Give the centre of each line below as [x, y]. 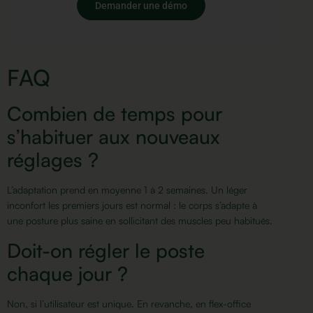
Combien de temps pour [115, 114]
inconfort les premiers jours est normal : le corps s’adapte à [132, 205]
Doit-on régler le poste [106, 250]
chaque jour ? [67, 273]
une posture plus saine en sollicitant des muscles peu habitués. [140, 221]
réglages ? [53, 160]
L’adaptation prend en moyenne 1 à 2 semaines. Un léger [127, 190]
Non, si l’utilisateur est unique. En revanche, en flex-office [129, 303]
